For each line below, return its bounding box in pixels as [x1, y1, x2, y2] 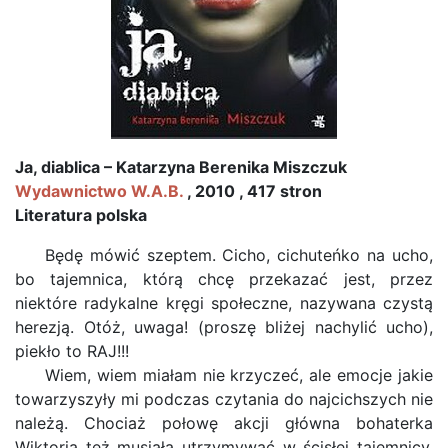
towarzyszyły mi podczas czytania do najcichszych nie [15, 389, 433, 409]
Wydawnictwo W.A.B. [15, 181, 183, 201]
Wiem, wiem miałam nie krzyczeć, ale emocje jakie [45, 365, 433, 385]
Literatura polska [15, 205, 147, 225]
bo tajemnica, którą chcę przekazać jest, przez [15, 269, 433, 289]
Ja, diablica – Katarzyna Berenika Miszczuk [15, 157, 347, 177]
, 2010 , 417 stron [183, 181, 322, 201]
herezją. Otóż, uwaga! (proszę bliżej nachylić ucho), [15, 317, 433, 337]
